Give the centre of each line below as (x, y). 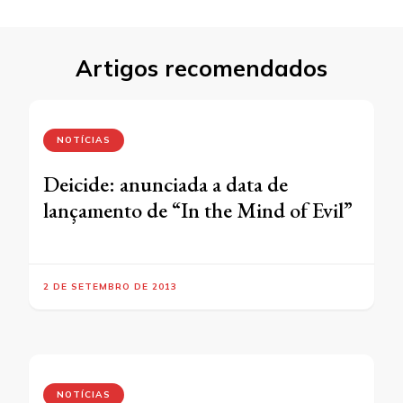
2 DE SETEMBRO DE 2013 (110, 286)
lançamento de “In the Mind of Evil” (198, 210)
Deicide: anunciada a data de (166, 184)
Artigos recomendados (201, 67)
